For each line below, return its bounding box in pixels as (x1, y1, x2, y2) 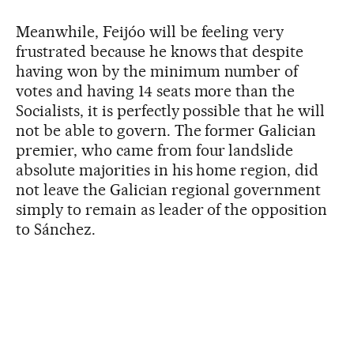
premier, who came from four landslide (16, 140, 294, 160)
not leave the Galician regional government (16, 179, 322, 199)
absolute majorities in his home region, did (16, 160, 319, 179)
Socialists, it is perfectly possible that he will (16, 100, 326, 120)
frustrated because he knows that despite (16, 41, 304, 61)
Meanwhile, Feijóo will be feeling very (16, 21, 284, 41)
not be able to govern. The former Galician (16, 120, 317, 140)
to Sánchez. (16, 219, 96, 239)
